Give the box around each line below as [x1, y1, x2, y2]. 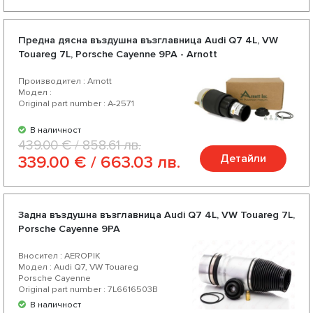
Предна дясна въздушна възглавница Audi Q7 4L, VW [18, 34, 278, 47]
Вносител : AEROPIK [18, 250, 101, 262]
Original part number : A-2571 [18, 98, 134, 110]
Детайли [220, 152, 267, 166]
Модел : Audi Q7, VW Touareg [18, 261, 138, 273]
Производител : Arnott [18, 75, 112, 87]
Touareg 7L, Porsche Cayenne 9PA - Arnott [18, 48, 217, 61]
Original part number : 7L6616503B [18, 284, 158, 296]
